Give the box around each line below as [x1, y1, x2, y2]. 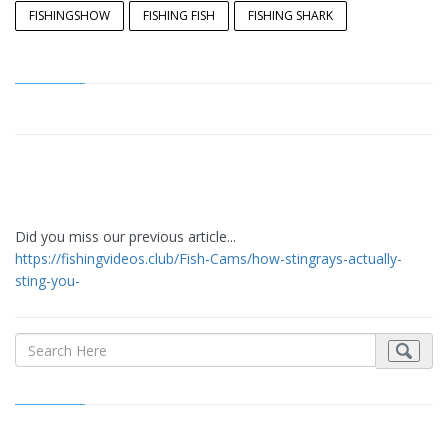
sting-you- [15, 271, 80, 291]
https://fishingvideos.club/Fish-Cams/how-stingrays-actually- [15, 249, 402, 269]
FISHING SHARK [248, 7, 333, 25]
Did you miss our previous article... [15, 227, 236, 247]
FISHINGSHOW [29, 7, 110, 25]
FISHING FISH [143, 7, 215, 25]
